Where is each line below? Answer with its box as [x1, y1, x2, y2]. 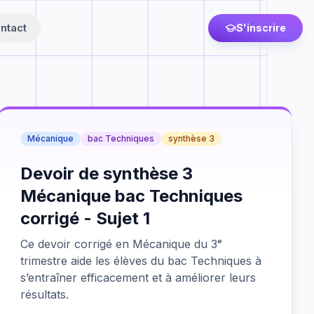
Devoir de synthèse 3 [20, 163, 193, 184]
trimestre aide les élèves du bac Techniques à [20, 254, 262, 268]
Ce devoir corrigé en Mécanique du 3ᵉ [20, 237, 223, 251]
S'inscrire [236, 22, 286, 34]
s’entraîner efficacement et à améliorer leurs [20, 271, 257, 285]
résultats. [20, 287, 69, 301]
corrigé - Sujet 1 [20, 208, 151, 228]
